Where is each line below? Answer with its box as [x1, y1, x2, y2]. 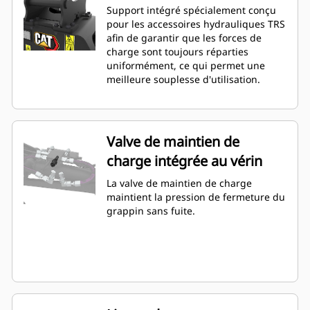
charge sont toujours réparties [107, 45, 248, 59]
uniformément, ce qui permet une [107, 59, 265, 73]
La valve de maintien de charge [107, 176, 252, 190]
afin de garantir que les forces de [107, 31, 262, 45]
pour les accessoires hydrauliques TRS [107, 17, 285, 31]
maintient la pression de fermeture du [107, 190, 285, 204]
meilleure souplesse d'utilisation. [107, 73, 260, 86]
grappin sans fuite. [107, 204, 195, 218]
